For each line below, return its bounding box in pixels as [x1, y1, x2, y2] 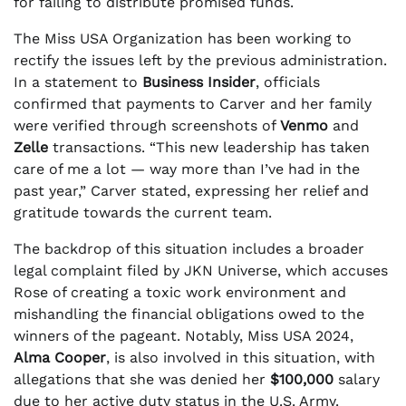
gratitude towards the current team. [14, 203, 272, 221]
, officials [256, 72, 320, 91]
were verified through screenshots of [14, 116, 280, 134]
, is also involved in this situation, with [106, 348, 375, 366]
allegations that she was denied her [14, 370, 270, 388]
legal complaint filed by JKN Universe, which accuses [14, 261, 388, 279]
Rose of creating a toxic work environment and [14, 283, 346, 301]
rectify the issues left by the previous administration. [14, 51, 387, 69]
